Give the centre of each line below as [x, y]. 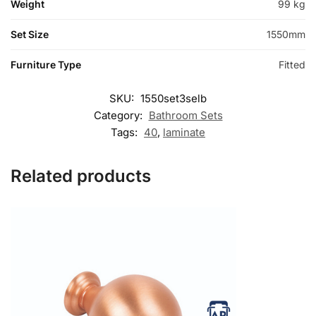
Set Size [30, 34]
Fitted [292, 64]
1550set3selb [174, 98]
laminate [184, 132]
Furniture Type [46, 64]
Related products [81, 176]
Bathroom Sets [186, 115]
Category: [119, 115]
